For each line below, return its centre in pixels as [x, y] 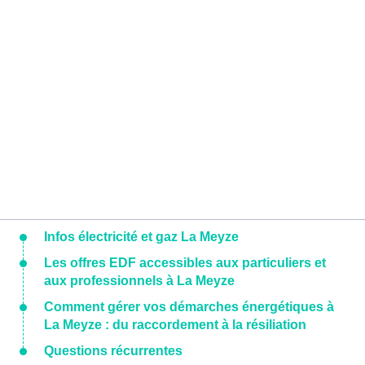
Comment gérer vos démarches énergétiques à [189, 307]
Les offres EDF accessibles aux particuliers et [185, 263]
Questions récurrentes [113, 351]
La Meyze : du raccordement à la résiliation [175, 325]
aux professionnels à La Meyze [139, 281]
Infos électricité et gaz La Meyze [141, 237]
